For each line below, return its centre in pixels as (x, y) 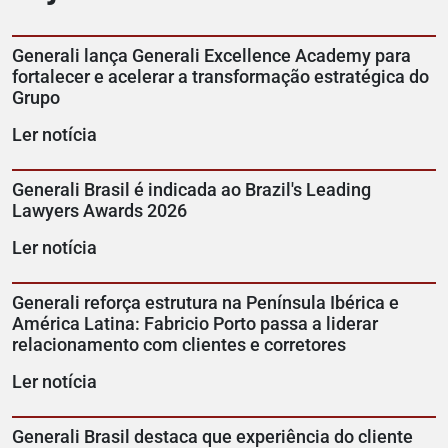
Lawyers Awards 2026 (99, 211)
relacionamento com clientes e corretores (179, 345)
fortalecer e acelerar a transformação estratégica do (220, 77)
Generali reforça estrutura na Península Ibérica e (205, 303)
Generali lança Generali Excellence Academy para (211, 56)
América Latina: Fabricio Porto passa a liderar (195, 324)
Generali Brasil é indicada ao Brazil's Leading (191, 190)
